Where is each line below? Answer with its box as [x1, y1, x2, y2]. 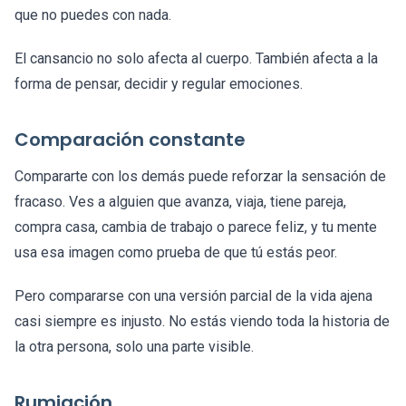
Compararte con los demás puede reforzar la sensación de [14, 168, 386, 186]
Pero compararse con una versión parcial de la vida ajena [14, 287, 372, 305]
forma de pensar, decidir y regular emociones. [14, 75, 303, 93]
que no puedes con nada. [14, 6, 171, 24]
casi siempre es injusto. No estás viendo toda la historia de [14, 313, 390, 331]
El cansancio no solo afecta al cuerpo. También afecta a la [14, 50, 378, 68]
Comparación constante [14, 127, 246, 153]
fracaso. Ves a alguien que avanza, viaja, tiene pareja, [14, 193, 346, 211]
